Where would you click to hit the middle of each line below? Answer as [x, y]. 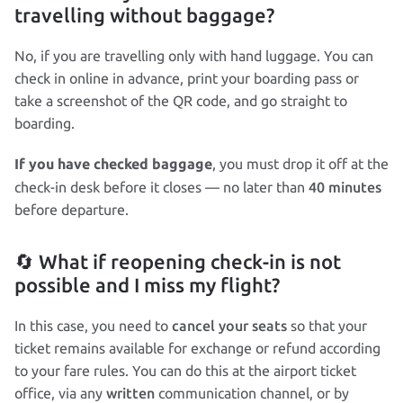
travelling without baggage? [144, 15]
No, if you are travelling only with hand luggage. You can [194, 56]
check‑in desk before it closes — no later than [161, 187]
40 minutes [345, 187]
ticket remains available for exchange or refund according [197, 348]
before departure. [72, 210]
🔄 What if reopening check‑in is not [178, 261]
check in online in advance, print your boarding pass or [187, 78]
